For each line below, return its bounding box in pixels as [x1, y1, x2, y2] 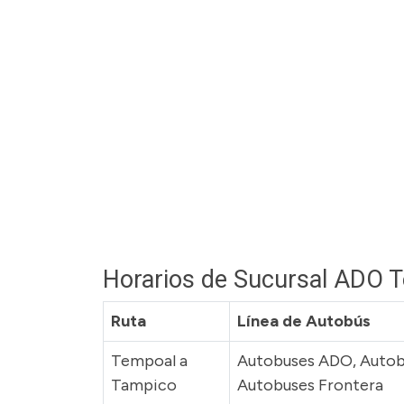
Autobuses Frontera [237, 375, 383, 395]
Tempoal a [111, 351, 188, 371]
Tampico [111, 375, 177, 395]
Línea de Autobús [237, 311, 371, 331]
